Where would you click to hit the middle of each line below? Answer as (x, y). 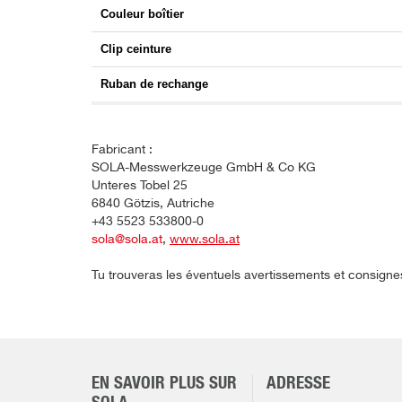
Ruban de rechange (154, 84)
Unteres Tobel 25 (140, 186)
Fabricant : (122, 150)
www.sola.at (205, 240)
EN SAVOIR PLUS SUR (164, 384)
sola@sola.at (127, 240)
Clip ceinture (136, 49)
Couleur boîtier (142, 14)
